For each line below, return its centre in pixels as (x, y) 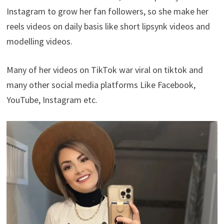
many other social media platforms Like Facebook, (101, 84)
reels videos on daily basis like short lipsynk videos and (108, 26)
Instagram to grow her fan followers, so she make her (107, 11)
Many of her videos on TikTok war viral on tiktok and (104, 69)
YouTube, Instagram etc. (52, 99)
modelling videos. (39, 41)
